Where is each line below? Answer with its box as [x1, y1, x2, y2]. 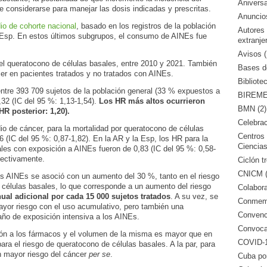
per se [89, 250, 110, 259]
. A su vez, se [170, 192, 218, 201]
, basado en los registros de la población [76, 21, 216, 31]
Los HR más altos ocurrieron [99, 97, 205, 106]
